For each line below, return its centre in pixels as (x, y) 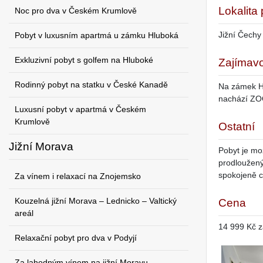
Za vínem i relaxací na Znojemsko (78, 176)
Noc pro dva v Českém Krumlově (76, 11)
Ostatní (237, 127)
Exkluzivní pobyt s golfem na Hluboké (84, 60)
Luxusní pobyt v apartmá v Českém (80, 109)
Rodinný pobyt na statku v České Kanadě (91, 85)
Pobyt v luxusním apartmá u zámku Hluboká (97, 35)
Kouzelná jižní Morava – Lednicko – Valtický (96, 201)
